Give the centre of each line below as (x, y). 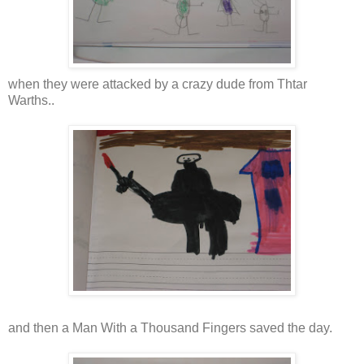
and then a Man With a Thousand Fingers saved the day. (170, 328)
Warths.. (31, 101)
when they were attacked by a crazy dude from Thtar (158, 84)
